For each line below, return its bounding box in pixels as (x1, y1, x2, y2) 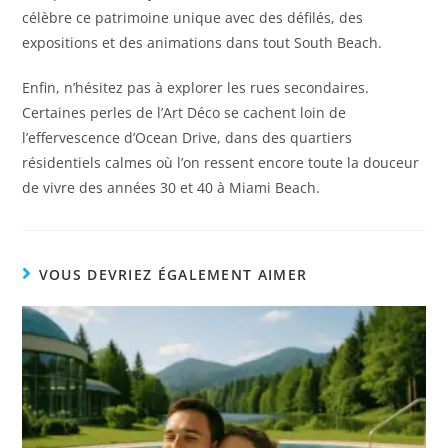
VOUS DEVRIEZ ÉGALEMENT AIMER (38, 265, 308, 285)
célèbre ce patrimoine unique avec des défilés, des (22, 8, 364, 28)
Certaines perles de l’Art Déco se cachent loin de (22, 103, 347, 123)
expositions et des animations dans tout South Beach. (22, 33, 383, 53)
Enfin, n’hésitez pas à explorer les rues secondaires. (22, 78, 370, 98)
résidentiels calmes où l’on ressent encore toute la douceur (22, 153, 420, 173)
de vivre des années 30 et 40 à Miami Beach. (22, 178, 321, 198)
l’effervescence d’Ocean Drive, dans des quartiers (22, 128, 353, 148)
